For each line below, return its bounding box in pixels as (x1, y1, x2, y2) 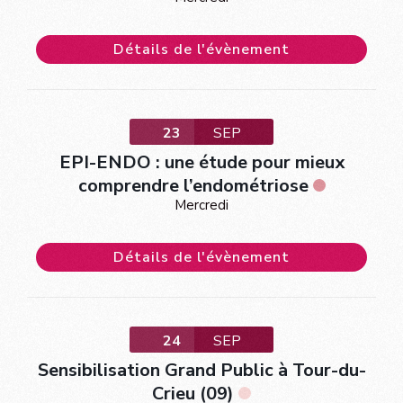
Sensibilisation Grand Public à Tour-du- (37, 357, 366, 382)
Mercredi (175, 195, 228, 214)
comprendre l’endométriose (77, 173, 309, 198)
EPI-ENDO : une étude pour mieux (58, 149, 345, 175)
